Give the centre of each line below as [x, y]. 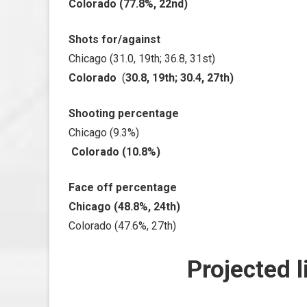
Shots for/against [114, 39]
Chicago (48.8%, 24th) [124, 207]
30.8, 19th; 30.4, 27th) [180, 78]
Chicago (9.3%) [104, 133]
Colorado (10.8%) [114, 152]
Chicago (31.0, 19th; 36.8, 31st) [142, 59]
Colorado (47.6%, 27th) [122, 226]
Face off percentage [123, 187]
